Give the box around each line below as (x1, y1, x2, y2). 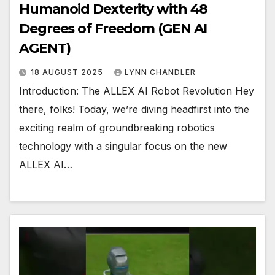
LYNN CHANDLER (125, 67, 196, 77)
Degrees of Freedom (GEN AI (19, 20, 207, 37)
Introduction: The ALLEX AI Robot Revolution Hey (19, 84, 254, 97)
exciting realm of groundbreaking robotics (19, 121, 215, 134)
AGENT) (19, 39, 71, 56)
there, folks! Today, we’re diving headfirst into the (19, 103, 249, 115)
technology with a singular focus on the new (19, 139, 227, 152)
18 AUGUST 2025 (31, 67, 106, 77)
